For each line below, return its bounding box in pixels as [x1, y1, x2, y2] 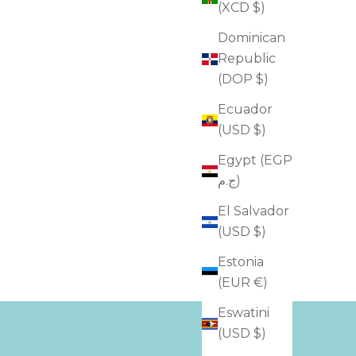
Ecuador [218, 102, 273, 118]
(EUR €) [218, 275, 268, 291]
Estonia [218, 254, 264, 270]
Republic [218, 51, 276, 67]
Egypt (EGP [218, 153, 292, 168]
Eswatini [218, 305, 269, 321]
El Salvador [218, 203, 289, 219]
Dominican [218, 30, 285, 46]
